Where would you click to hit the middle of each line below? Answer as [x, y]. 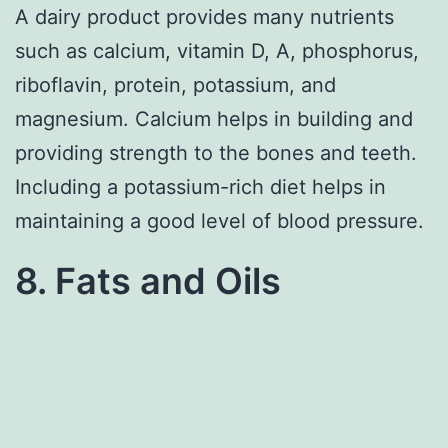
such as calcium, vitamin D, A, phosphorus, [217, 50]
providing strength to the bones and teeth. [216, 152]
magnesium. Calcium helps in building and [214, 118]
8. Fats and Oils [148, 280]
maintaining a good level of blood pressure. [219, 220]
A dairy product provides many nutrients [204, 16]
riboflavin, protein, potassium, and [175, 84]
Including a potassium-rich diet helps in [200, 186]
